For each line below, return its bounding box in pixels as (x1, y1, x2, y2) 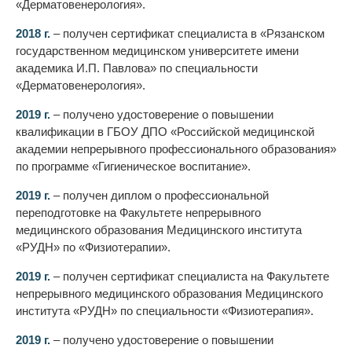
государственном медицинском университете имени (16, 44, 299, 58)
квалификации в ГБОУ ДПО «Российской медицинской (16, 125, 314, 139)
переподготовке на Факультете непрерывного (16, 206, 261, 220)
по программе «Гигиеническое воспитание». (16, 159, 251, 174)
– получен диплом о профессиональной (50, 189, 269, 203)
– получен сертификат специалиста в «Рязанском (50, 27, 324, 41)
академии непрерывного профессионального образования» (16, 142, 336, 156)
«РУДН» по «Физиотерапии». (16, 240, 170, 255)
